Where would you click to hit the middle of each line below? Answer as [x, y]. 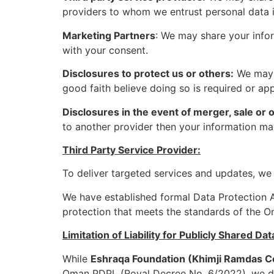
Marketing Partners [109, 35]
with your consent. [105, 50]
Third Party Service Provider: [131, 150]
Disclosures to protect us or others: [148, 74]
